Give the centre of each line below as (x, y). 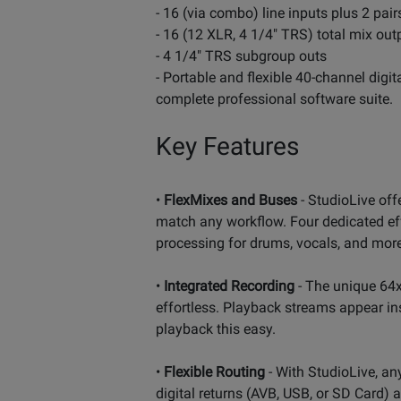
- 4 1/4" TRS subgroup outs (241, 55)
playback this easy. (216, 328)
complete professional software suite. (274, 98)
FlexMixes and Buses (230, 200)
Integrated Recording (229, 286)
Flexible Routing (214, 371)
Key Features (227, 146)
